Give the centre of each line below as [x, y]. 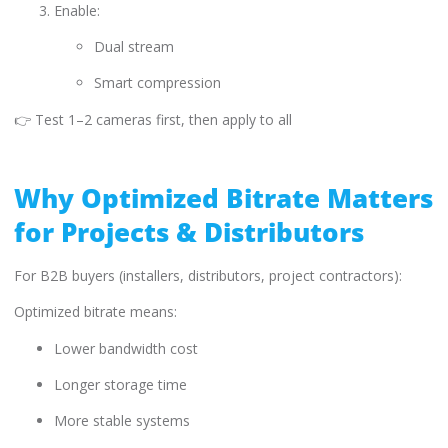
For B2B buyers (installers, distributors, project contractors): [208, 275]
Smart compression [157, 83]
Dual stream [134, 47]
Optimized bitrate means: [95, 312]
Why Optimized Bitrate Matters [223, 197]
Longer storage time [120, 385]
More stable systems [122, 421]
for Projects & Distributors [189, 231]
